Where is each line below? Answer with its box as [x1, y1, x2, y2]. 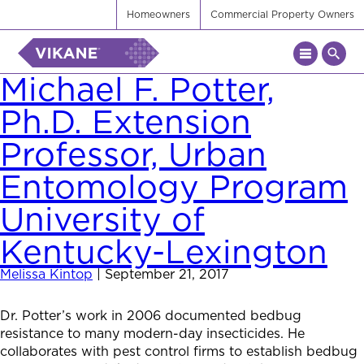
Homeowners [127, 8, 190, 20]
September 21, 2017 [105, 266, 229, 282]
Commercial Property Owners [210, 8, 354, 20]
